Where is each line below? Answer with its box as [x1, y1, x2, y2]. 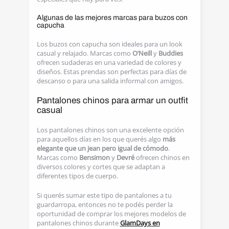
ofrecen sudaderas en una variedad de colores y [36, 58, 181, 67]
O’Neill [132, 49, 152, 58]
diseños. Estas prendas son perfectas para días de [36, 67, 187, 76]
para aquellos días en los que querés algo [36, 134, 163, 144]
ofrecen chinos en [135, 153, 190, 162]
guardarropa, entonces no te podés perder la [36, 200, 173, 209]
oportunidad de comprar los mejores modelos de [36, 209, 186, 218]
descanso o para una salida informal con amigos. [36, 76, 184, 85]
